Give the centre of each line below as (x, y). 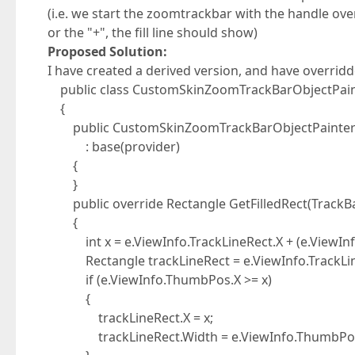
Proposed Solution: (107, 52)
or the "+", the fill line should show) (153, 32)
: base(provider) (114, 147)
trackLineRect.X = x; (130, 318)
